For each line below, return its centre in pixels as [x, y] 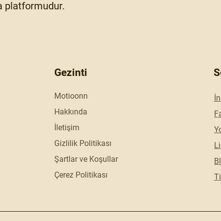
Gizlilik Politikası [83, 143]
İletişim [67, 128]
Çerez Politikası [81, 175]
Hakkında [71, 112]
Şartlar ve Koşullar [86, 159]
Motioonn [71, 96]
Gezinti [71, 73]
